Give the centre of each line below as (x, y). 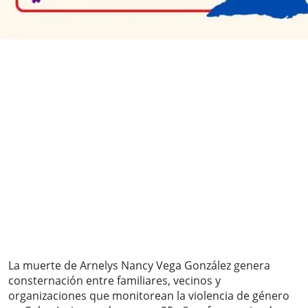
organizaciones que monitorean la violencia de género (149, 296)
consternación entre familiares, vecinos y (114, 281)
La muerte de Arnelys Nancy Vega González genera (139, 266)
